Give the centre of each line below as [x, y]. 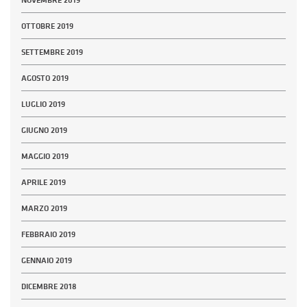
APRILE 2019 [44, 183]
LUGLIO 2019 [43, 105]
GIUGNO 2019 [44, 131]
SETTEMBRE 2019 [52, 52]
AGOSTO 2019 [45, 78]
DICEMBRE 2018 [49, 287]
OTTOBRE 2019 [47, 26]
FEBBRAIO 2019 [48, 235]
